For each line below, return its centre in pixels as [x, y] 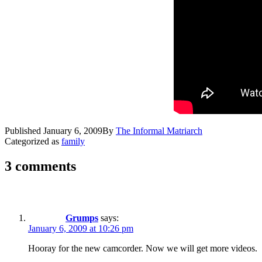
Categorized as [33, 141]
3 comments [40, 166]
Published [24, 130]
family [73, 141]
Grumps [82, 218]
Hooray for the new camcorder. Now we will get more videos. [143, 248]
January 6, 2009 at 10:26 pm [81, 228]
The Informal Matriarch [159, 130]
